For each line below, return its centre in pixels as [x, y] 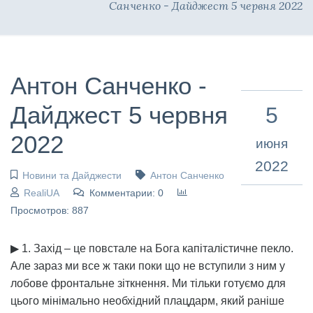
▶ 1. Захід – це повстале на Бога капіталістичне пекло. [152, 248]
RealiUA [41, 192]
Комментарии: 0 [126, 192]
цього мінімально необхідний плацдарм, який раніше [147, 300]
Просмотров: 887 [50, 210]
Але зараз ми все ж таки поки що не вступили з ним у [148, 265]
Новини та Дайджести [72, 175]
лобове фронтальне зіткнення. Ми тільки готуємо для [148, 283]
